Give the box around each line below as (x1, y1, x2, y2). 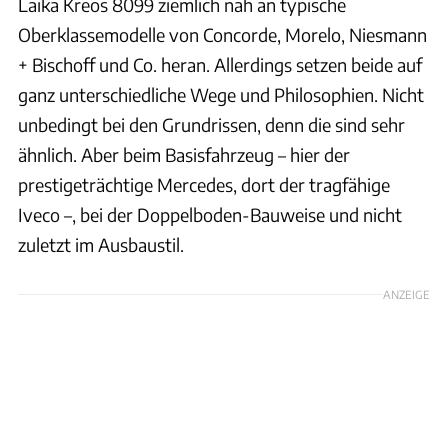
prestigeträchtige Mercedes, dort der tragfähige (18, 173, 390, 197)
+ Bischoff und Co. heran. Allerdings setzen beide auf (18, 53, 422, 77)
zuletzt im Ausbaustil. (18, 233, 184, 257)
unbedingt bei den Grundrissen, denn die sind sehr (18, 113, 405, 137)
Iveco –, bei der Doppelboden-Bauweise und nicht (18, 203, 402, 227)
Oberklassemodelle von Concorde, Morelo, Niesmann (18, 23, 427, 47)
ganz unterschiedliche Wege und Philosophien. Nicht (18, 83, 424, 107)
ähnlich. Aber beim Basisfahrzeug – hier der (18, 143, 350, 167)
